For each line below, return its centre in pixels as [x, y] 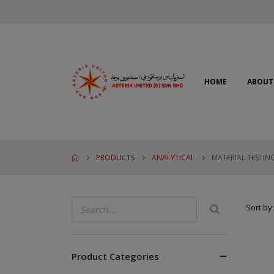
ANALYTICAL [173, 157]
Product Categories [115, 256]
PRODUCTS [115, 157]
